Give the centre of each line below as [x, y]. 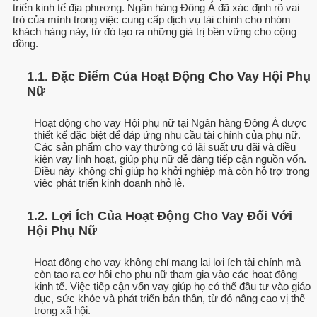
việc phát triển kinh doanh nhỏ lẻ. [109, 183]
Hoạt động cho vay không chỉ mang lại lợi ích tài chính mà [167, 263]
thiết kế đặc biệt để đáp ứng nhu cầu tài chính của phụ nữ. [167, 135]
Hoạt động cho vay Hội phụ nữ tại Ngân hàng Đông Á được [171, 123]
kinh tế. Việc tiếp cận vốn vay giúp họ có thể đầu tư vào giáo [172, 287]
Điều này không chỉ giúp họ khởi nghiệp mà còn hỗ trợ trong [172, 171]
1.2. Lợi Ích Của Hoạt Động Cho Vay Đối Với [160, 215]
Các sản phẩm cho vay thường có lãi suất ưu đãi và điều [165, 147]
